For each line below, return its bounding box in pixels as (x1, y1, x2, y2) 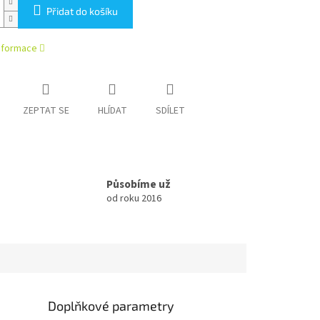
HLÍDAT (97, 104, 127, 119)
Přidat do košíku (46, 5, 118, 18)
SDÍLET (155, 104, 185, 119)
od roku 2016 (106, 191, 161, 206)
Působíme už (106, 176, 171, 193)
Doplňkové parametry (48, 297, 175, 314)
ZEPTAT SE (22, 104, 69, 119)
